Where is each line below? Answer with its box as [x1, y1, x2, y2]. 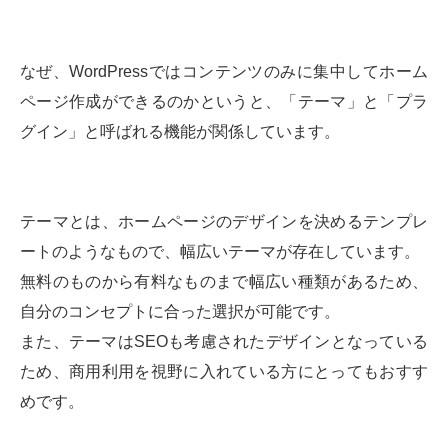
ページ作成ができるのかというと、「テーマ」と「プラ [20, 93, 428, 111]
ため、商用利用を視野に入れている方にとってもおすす [20, 363, 428, 381]
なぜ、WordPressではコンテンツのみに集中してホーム [20, 63, 428, 81]
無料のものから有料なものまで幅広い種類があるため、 [20, 273, 428, 291]
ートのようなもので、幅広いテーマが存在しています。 [20, 243, 420, 261]
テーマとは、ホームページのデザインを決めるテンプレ [20, 213, 428, 231]
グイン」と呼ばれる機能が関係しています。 [20, 123, 340, 141]
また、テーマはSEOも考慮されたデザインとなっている [20, 333, 428, 351]
